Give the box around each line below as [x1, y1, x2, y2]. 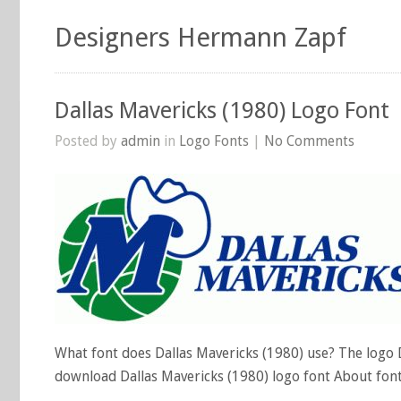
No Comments [264, 132, 354, 149]
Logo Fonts [179, 132, 249, 149]
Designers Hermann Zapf [55, 22, 346, 53]
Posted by [55, 132, 121, 149]
